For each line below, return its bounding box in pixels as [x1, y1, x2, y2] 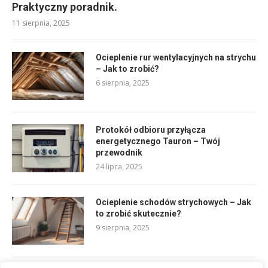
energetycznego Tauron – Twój [96, 136, 220, 147]
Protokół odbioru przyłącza [96, 125, 206, 135]
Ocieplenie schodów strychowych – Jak [96, 197, 251, 208]
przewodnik [96, 148, 142, 158]
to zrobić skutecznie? [96, 209, 181, 219]
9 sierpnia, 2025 [96, 223, 150, 233]
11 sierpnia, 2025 [12, 18, 70, 29]
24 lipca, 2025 [96, 162, 142, 172]
